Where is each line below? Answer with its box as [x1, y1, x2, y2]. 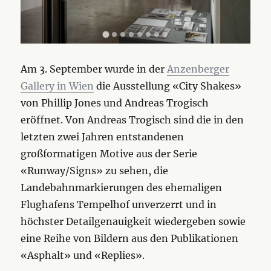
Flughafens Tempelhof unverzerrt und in [21, 198, 217, 211]
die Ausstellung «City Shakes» [94, 80, 242, 93]
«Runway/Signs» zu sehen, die [21, 165, 169, 177]
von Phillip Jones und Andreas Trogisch [21, 97, 209, 109]
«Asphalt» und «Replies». [21, 249, 145, 262]
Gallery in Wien [21, 80, 94, 93]
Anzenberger [167, 63, 230, 76]
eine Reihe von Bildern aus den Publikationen [21, 232, 239, 245]
